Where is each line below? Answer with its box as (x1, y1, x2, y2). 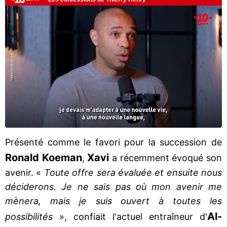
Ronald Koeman (5, 151, 82, 164)
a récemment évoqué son (109, 152, 222, 163)
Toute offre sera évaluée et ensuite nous (44, 167, 222, 178)
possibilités (5, 211, 53, 222)
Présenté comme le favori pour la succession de (5, 136, 222, 147)
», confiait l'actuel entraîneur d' (53, 211, 207, 222)
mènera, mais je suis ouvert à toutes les (5, 195, 222, 206)
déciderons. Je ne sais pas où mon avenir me (5, 181, 222, 192)
